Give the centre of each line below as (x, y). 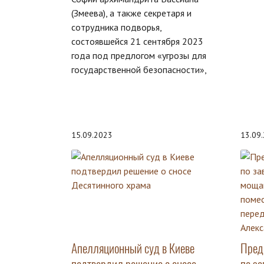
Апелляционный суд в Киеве (133, 249)
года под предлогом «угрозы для (139, 56)
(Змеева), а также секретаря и (131, 13)
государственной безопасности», (139, 70)
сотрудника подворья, (116, 27)
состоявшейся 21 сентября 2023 (137, 42)
